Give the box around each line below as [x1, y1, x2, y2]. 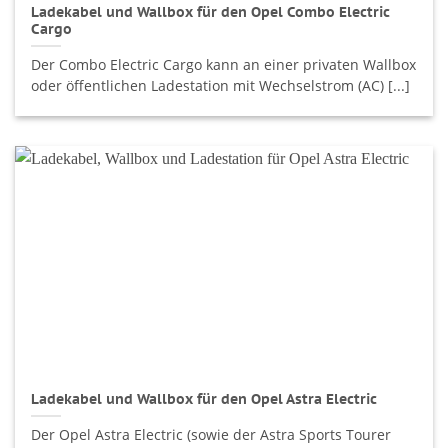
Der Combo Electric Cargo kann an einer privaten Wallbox [31, 54, 417, 74]
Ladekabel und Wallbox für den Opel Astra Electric [31, 390, 378, 409]
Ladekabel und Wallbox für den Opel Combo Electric [31, 3, 391, 22]
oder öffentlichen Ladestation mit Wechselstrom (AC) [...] [31, 75, 411, 95]
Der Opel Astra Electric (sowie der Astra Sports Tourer [31, 424, 392, 444]
